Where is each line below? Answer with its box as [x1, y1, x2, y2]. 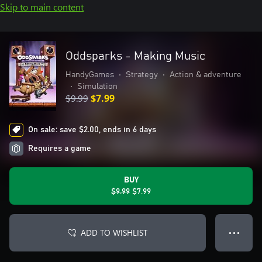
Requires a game [28, 144, 91, 153]
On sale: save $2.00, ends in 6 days [28, 126, 156, 134]
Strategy [126, 71, 158, 79]
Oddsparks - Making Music [65, 50, 205, 62]
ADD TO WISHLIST [81, 227, 147, 238]
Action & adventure [170, 71, 242, 79]
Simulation [77, 82, 118, 91]
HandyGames [65, 71, 114, 79]
